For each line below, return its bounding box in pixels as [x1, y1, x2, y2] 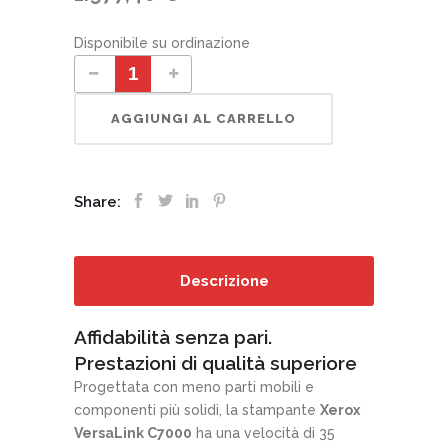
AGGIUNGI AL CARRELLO [111, 110, 296, 126]
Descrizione [179, 271, 269, 290]
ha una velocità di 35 [192, 424, 335, 441]
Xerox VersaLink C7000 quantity [74, 46, 130, 63]
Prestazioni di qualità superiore [74, 351, 357, 374]
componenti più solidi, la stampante [74, 401, 320, 418]
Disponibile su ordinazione [74, 34, 250, 51]
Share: [74, 192, 125, 211]
